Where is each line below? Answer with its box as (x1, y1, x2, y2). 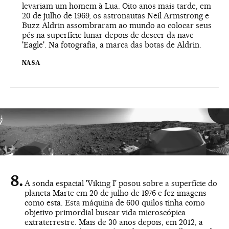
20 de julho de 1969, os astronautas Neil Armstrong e (22, 11, 209, 21)
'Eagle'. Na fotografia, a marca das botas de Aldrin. (22, 40, 201, 50)
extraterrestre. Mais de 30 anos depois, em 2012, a (25, 217, 203, 227)
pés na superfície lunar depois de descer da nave (22, 30, 194, 40)
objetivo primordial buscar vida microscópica (25, 208, 186, 218)
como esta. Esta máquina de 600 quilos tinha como (25, 198, 205, 208)
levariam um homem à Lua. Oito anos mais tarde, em (22, 1, 211, 11)
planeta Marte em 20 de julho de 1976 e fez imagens (25, 188, 207, 198)
